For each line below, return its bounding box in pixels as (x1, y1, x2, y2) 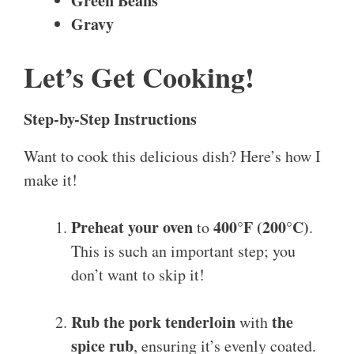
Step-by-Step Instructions (24, 107, 197, 131)
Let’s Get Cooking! (24, 56, 254, 98)
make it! (24, 169, 77, 191)
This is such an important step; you (71, 240, 296, 262)
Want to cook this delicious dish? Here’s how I (24, 145, 321, 168)
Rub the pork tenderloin (71, 311, 235, 334)
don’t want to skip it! (71, 264, 205, 286)
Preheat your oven (71, 216, 193, 239)
